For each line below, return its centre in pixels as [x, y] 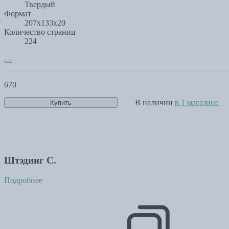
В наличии [155, 102]
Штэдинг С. [30, 161]
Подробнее [23, 180]
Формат [18, 13]
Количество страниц [40, 32]
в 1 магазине [197, 102]
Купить [61, 103]
